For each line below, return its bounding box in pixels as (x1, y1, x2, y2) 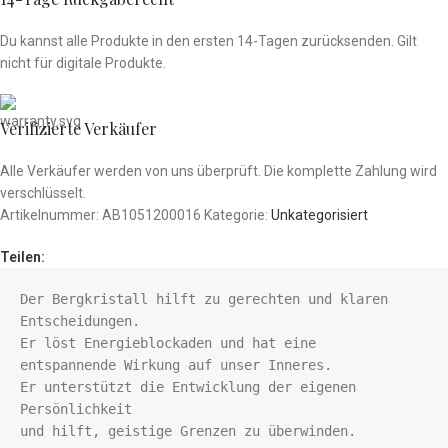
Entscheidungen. (20, 313, 140, 330)
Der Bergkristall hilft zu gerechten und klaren (20, 291, 388, 308)
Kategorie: (204, 207, 268, 224)
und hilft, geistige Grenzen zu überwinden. (20, 423, 356, 440)
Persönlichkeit (20, 401, 132, 418)
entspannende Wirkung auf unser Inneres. (20, 357, 340, 374)
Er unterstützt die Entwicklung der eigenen (20, 379, 356, 396)
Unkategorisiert (271, 207, 368, 224)
